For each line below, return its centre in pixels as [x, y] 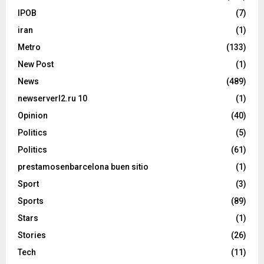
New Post [36, 65]
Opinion [33, 116]
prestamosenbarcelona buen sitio [83, 167]
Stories [32, 235]
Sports [31, 201]
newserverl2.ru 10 [52, 99]
